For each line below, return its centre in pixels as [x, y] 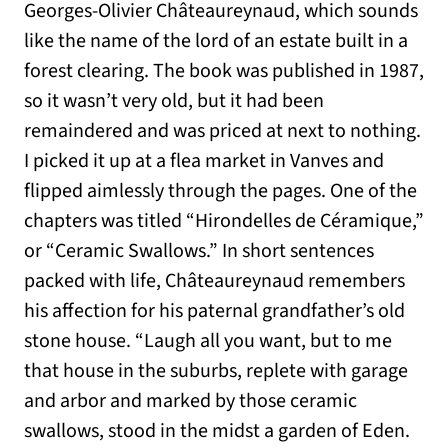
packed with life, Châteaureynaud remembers [214, 281]
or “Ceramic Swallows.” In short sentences [199, 251]
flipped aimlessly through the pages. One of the [220, 191]
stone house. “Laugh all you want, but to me [208, 341]
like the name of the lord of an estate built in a [216, 41]
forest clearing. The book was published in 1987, [224, 71]
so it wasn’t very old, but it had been [174, 101]
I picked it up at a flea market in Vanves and [204, 161]
